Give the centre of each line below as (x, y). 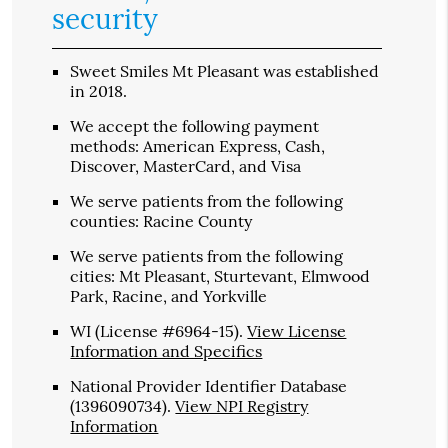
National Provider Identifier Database (209, 386)
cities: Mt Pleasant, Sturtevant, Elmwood (220, 276)
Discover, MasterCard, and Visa (186, 166)
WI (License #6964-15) (155, 331)
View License (297, 331)
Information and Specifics (166, 351)
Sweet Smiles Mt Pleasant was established (225, 71)
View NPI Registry (242, 406)
